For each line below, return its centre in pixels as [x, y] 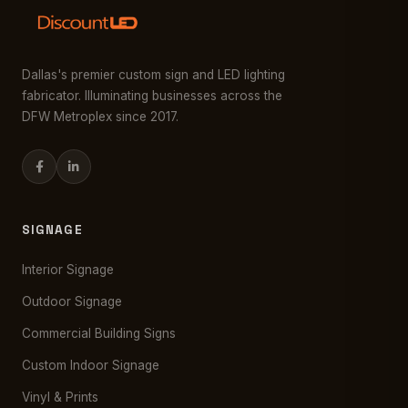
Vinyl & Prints [60, 397]
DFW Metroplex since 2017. [100, 117]
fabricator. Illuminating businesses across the [152, 96]
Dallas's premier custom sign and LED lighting [153, 75]
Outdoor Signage [72, 301]
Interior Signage [68, 270]
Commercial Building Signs [99, 333]
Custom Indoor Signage [91, 365]
